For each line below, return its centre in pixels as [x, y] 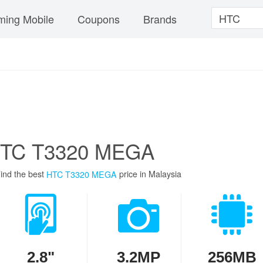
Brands [160, 19]
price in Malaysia [149, 174]
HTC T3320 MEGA [82, 174]
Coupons [99, 19]
